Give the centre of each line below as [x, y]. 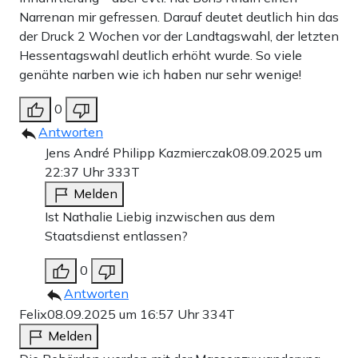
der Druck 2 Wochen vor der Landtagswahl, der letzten [179, 36]
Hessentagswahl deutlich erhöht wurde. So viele [161, 55]
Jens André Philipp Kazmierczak [139, 152]
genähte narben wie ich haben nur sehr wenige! [160, 74]
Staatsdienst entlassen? [116, 235]
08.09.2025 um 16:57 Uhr [125, 314]
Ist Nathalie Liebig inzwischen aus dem [160, 216]
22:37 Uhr [76, 171]
